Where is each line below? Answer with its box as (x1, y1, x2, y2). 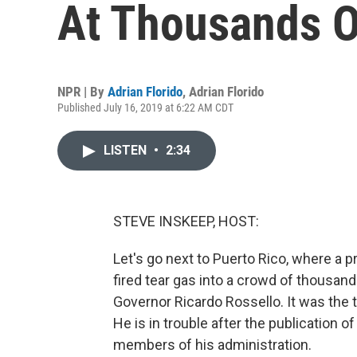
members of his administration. (113, 336, 312, 353)
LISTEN (104, 143, 150, 158)
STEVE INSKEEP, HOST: (113, 213, 259, 229)
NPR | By (57, 84, 108, 100)
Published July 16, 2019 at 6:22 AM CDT (57, 101, 233, 114)
